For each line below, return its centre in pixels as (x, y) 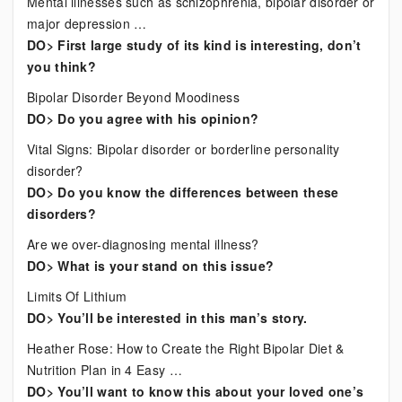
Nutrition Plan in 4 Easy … (105, 370)
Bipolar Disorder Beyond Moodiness (133, 97)
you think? (61, 66)
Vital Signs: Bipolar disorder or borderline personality (184, 149)
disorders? (61, 214)
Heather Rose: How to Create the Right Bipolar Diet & (186, 348)
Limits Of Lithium (77, 296)
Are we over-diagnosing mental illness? (143, 244)
